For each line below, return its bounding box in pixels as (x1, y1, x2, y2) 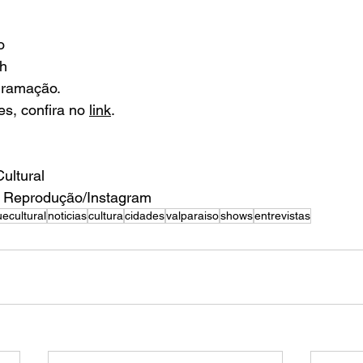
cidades (125, 209, 164, 222)
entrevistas (254, 209, 310, 222)
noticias (48, 209, 87, 222)
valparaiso (166, 209, 219, 222)
